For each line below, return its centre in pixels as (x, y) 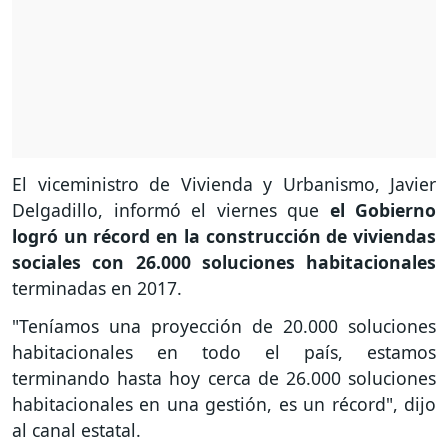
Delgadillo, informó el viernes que (171, 209)
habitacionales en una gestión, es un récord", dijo (224, 404)
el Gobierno (382, 209)
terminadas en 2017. (97, 287)
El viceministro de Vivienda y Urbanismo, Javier (224, 183)
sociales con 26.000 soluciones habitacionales (224, 261)
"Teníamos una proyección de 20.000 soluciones (224, 326)
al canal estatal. (76, 430)
